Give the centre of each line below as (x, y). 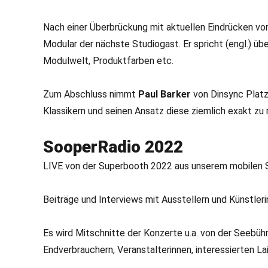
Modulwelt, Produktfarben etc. (108, 61)
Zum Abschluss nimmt (91, 94)
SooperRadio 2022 (113, 147)
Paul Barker (165, 94)
